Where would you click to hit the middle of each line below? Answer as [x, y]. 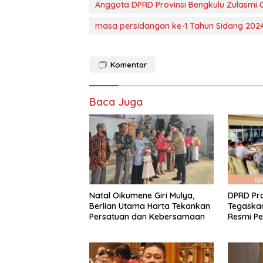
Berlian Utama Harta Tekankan [150, 206]
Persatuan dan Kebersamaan [147, 217]
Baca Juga [116, 102]
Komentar [129, 65]
